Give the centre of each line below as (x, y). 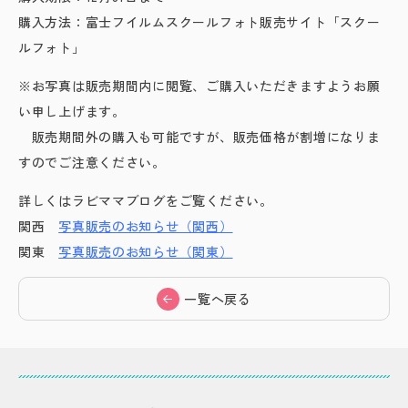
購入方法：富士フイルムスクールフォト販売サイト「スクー (199, 22)
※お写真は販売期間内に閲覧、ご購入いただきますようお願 (199, 86)
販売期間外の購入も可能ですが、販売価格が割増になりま (199, 137)
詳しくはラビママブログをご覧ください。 (146, 200)
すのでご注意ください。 (92, 162)
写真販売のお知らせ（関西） (146, 226)
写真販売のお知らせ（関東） (146, 251)
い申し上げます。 (72, 111)
